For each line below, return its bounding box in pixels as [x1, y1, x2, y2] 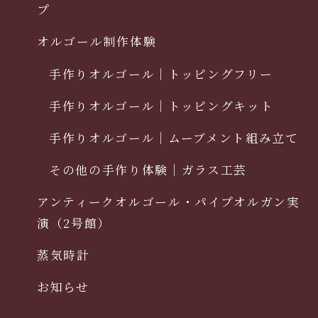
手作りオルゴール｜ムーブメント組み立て [48, 129, 299, 147]
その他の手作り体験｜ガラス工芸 [48, 161, 247, 179]
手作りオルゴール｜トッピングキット [48, 97, 274, 115]
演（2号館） [37, 214, 111, 231]
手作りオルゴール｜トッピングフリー [48, 65, 273, 83]
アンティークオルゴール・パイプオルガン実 [37, 192, 300, 210]
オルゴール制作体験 [37, 32, 157, 50]
